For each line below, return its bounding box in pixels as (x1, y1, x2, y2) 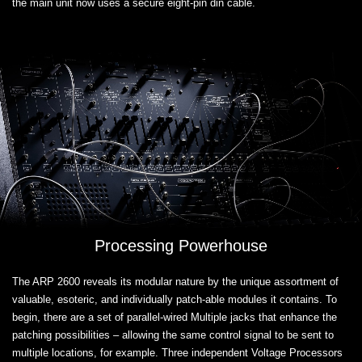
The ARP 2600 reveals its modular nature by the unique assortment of (12, 276, 339, 288)
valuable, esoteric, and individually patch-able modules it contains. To (12, 293, 337, 306)
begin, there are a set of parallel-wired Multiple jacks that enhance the (12, 311, 337, 324)
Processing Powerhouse (95, 237, 267, 255)
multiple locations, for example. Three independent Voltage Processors (12, 347, 343, 360)
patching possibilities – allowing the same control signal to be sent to (12, 329, 334, 342)
